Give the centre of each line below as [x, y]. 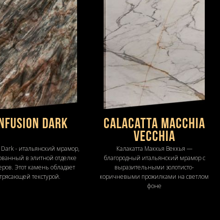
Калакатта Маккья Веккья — [154, 148]
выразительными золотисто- [154, 167]
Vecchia [154, 137]
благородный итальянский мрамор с [154, 158]
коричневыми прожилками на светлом [154, 176]
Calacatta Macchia [154, 124]
